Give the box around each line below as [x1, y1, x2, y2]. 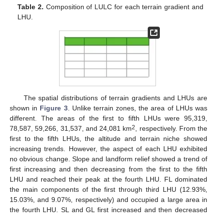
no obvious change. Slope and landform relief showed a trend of [10, 155, 207, 163]
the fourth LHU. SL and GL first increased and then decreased [10, 206, 207, 214]
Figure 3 [40, 104, 68, 112]
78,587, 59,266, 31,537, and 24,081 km [10, 124, 132, 133]
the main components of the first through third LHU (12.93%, [10, 186, 207, 194]
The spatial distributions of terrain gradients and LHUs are [23, 94, 207, 102]
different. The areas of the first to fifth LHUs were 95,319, [10, 114, 207, 123]
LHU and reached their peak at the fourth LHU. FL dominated [10, 175, 207, 184]
